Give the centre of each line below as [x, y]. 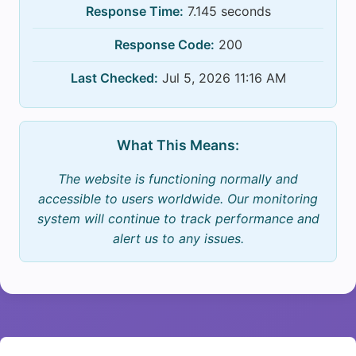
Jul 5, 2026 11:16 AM [222, 78]
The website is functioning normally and [178, 179]
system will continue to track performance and [178, 219]
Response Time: [134, 12]
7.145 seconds [227, 12]
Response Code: [164, 45]
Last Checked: [114, 78]
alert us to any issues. [178, 239]
